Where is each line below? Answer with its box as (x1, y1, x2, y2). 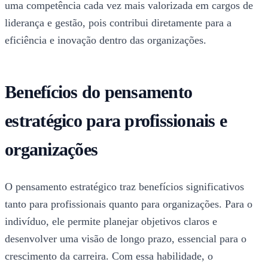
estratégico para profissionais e (5, 110, 227, 130)
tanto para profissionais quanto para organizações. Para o (5, 197, 252, 210)
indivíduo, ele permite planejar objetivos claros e (5, 215, 217, 227)
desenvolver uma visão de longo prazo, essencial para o (5, 232, 246, 245)
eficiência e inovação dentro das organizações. (5, 33, 206, 46)
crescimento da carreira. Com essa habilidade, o (5, 249, 213, 262)
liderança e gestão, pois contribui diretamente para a (5, 16, 232, 29)
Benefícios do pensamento (5, 81, 192, 102)
